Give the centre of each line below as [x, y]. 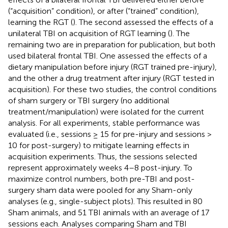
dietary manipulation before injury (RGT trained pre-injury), [112, 67]
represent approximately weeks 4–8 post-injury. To [100, 167]
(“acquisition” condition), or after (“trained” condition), [104, 11]
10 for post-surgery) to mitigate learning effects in [99, 145]
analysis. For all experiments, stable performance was [104, 123]
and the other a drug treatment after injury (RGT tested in [111, 78]
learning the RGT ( [40, 22]
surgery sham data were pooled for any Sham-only [100, 190]
